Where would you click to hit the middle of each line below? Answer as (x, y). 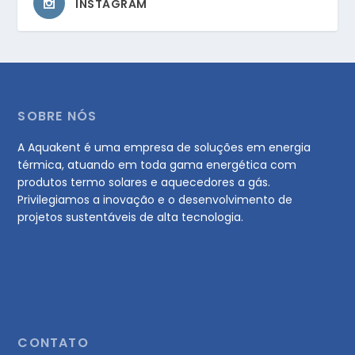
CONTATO (53, 343)
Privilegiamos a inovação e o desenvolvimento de (155, 200)
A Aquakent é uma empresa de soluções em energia (164, 148)
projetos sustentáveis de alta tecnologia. (131, 218)
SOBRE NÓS (57, 116)
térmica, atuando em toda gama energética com (157, 165)
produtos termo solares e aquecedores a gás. (144, 183)
